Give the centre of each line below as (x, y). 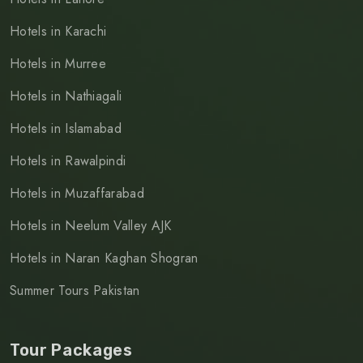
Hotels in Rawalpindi (68, 161)
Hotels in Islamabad (66, 129)
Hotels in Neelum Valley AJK (91, 226)
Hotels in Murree (58, 64)
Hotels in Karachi (58, 32)
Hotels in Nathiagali (66, 96)
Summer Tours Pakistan (75, 291)
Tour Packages (71, 350)
